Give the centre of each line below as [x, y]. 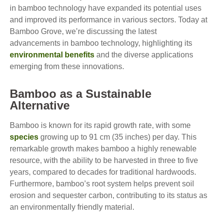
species [24, 137]
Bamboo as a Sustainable [81, 94]
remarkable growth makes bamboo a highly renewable [103, 149]
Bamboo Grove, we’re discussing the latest [83, 31]
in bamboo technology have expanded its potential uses [106, 8]
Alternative [40, 105]
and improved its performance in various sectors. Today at [109, 20]
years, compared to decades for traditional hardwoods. [103, 172]
